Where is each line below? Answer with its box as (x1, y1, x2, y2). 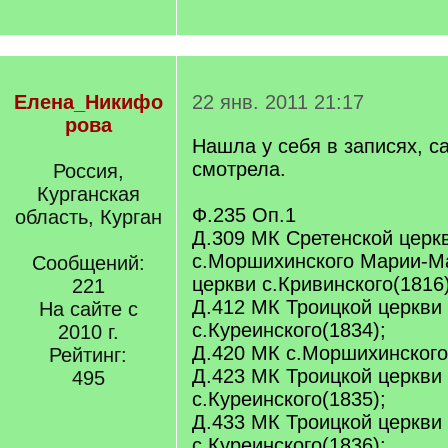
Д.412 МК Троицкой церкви (192, 296, 442, 318)
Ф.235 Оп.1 (192, 204, 296, 226)
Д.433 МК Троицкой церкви (192, 411, 442, 433)
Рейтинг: (49, 344, 127, 366)
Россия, (52, 160, 124, 182)
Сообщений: (31, 252, 145, 274)
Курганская (36, 183, 140, 205)
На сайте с (38, 298, 138, 320)
